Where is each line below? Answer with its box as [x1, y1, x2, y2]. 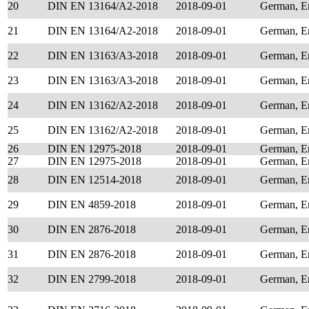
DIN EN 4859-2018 [48, 199, 136, 210]
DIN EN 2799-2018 [48, 273, 136, 285]
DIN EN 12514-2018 [48, 174, 141, 186]
